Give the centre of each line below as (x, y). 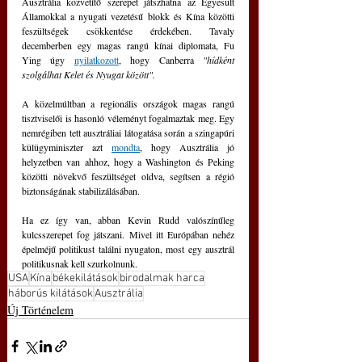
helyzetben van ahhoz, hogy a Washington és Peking (128, 162)
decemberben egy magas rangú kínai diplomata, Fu (128, 46)
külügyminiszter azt (67, 147)
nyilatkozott (96, 60)
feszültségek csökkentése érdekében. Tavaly (128, 31)
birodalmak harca (162, 279)
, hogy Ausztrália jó (187, 147)
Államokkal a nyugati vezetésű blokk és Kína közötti (128, 17)
